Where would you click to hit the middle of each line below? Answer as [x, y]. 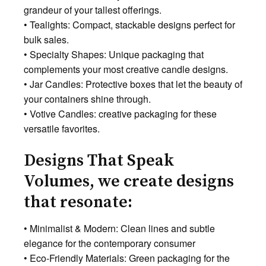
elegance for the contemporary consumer [110, 243]
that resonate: [78, 202]
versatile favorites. [62, 128]
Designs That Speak [99, 160]
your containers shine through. [87, 99]
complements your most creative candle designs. [126, 69]
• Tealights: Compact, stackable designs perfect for [129, 24]
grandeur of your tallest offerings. [93, 9]
